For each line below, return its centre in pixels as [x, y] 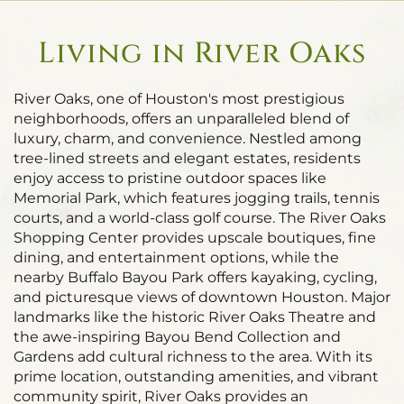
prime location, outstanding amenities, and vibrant [196, 376]
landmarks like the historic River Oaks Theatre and [195, 317]
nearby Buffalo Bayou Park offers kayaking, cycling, [195, 277]
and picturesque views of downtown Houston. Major [202, 297]
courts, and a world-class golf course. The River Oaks [200, 218]
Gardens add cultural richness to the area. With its [193, 357]
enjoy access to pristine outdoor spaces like [170, 178]
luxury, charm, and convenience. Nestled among [188, 138]
